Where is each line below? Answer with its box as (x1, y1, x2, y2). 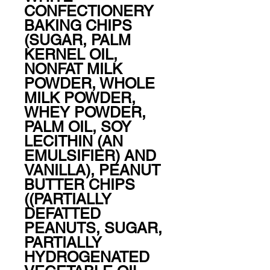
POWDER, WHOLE (24, 74, 155, 92)
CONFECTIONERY (24, 2, 154, 20)
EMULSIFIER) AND (24, 146, 156, 165)
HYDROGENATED (24, 248, 149, 266)
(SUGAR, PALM (24, 31, 131, 49)
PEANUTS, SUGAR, (24, 219, 162, 237)
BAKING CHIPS (24, 16, 132, 34)
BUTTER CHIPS (24, 175, 135, 193)
